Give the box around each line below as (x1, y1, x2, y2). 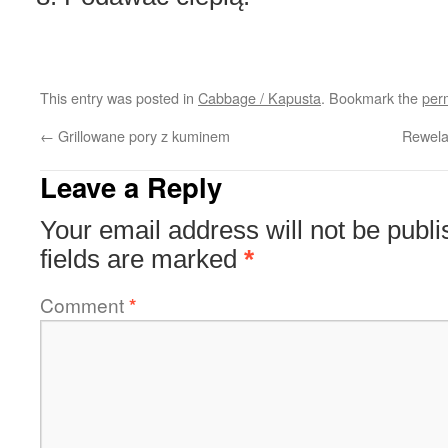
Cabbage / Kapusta (198, 87, 321, 108)
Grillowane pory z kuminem (54, 125, 230, 146)
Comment (40, 291, 129, 318)
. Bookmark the (321, 87, 422, 108)
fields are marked (40, 245, 244, 273)
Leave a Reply (40, 167, 222, 206)
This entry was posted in (40, 87, 198, 108)
